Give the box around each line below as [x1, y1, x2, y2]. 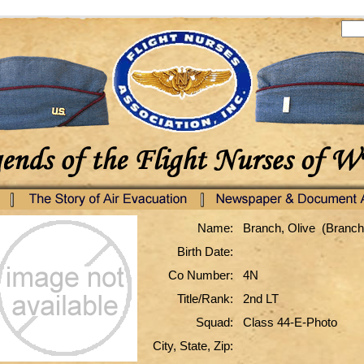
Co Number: [167, 268, 233, 282]
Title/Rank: [176, 292, 233, 305]
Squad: [195, 315, 233, 329]
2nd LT [242, 292, 279, 305]
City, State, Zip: [152, 339, 233, 353]
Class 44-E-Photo [242, 315, 337, 329]
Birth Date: [176, 245, 233, 258]
